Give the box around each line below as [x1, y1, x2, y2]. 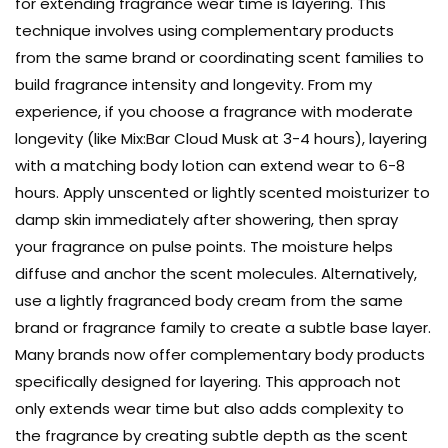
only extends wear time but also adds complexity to [15, 398, 404, 420]
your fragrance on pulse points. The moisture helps [15, 236, 393, 258]
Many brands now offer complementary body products [15, 344, 425, 366]
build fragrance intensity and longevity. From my [15, 74, 372, 96]
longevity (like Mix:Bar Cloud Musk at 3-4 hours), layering [15, 128, 427, 150]
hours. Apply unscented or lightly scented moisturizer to [15, 182, 430, 204]
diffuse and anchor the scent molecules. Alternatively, [15, 263, 417, 285]
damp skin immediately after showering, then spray [15, 209, 398, 231]
